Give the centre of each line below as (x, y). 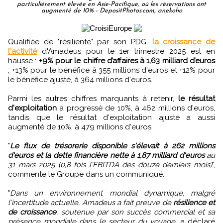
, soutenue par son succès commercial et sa (136, 212)
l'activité (22, 51)
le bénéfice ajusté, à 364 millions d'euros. (81, 79)
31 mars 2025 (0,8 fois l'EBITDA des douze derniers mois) (110, 165)
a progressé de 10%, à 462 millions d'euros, (136, 108)
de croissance (32, 212)
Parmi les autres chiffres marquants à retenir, (93, 98)
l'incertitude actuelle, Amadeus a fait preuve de (91, 202)
